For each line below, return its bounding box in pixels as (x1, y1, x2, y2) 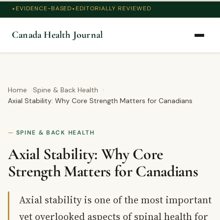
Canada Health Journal (12, 29, 103, 41)
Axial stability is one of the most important (19, 193, 212, 207)
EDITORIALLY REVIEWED (76, 4, 151, 12)
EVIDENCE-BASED (15, 4, 72, 12)
